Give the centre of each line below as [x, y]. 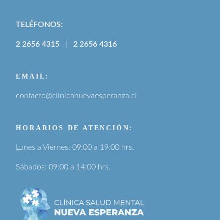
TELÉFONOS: [40, 24]
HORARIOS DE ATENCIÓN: [75, 128]
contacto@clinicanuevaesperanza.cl [77, 96]
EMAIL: [33, 76]
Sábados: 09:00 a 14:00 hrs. [63, 167]
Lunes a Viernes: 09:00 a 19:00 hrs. [75, 147]
